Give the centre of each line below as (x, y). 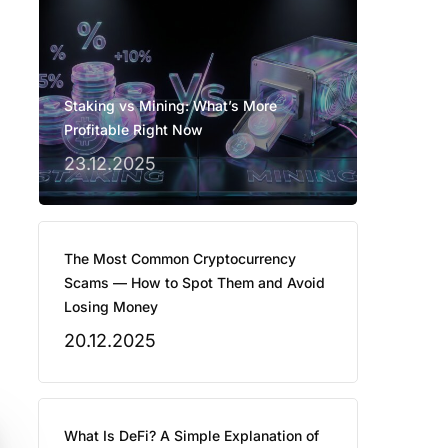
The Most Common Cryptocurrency (179, 258)
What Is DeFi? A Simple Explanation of (191, 435)
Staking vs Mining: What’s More (170, 105)
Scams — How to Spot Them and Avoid (194, 282)
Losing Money (110, 306)
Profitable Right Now (133, 129)
